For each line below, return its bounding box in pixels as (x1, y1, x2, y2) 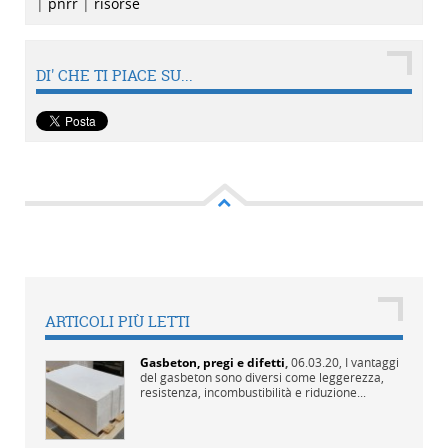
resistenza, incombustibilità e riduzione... (140, 383, 366, 400)
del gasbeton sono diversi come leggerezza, (140, 368, 384, 385)
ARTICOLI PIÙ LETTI (45, 310, 190, 332)
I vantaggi (345, 353, 399, 370)
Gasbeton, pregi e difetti (140, 353, 285, 371)
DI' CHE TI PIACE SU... (36, 65, 193, 87)
